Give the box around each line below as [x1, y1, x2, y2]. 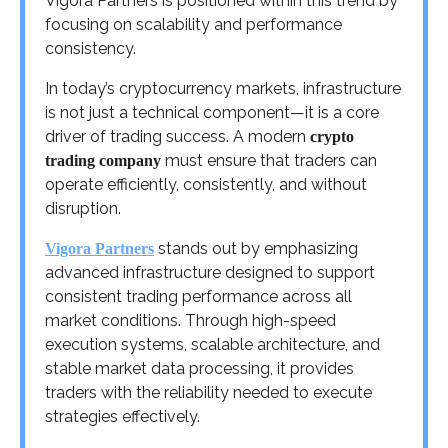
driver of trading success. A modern [45, 127, 310, 147]
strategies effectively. [45, 407, 200, 427]
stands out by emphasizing [154, 239, 358, 259]
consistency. [45, 39, 136, 59]
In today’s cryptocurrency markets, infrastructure [45, 79, 401, 99]
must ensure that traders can [161, 151, 377, 171]
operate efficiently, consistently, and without [45, 175, 367, 195]
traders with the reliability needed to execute [45, 383, 372, 403]
